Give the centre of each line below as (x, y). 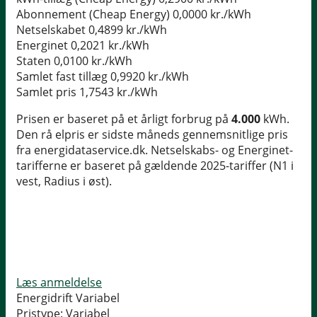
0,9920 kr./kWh (150, 77)
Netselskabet (51, 30)
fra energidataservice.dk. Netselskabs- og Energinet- (155, 150)
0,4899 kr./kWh (128, 30)
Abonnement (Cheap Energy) (93, 15)
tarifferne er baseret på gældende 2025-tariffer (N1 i (155, 166)
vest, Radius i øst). (64, 181)
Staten (34, 61)
